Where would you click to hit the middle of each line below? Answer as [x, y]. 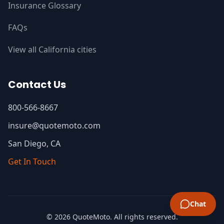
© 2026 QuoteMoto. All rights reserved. [112, 217]
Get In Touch [32, 161]
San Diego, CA [34, 143]
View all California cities [52, 49]
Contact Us [37, 84]
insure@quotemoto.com [54, 125]
